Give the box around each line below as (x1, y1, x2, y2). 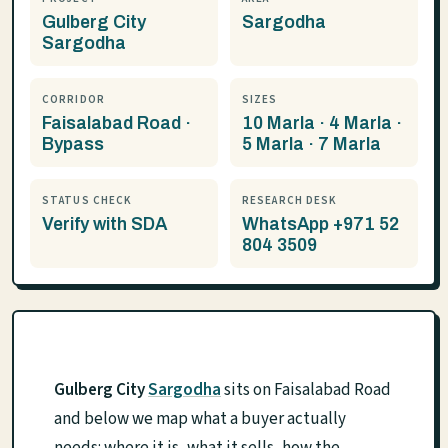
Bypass (42, 135, 104, 154)
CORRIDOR (42, 92, 105, 107)
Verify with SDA (42, 215, 167, 234)
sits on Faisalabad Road (221, 378, 391, 402)
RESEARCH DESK (242, 193, 338, 208)
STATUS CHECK (42, 193, 133, 208)
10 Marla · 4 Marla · (242, 114, 402, 133)
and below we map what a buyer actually (54, 407, 346, 431)
